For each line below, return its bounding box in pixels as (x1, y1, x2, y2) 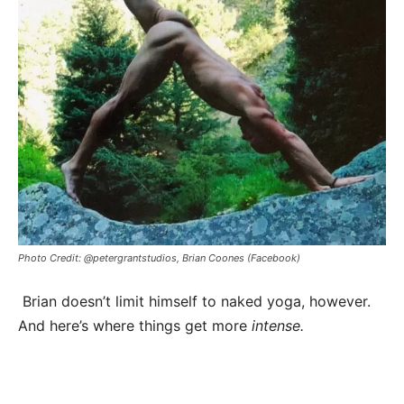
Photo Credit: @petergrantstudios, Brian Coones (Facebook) (18, 252, 300, 265)
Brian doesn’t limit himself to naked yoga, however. (18, 292, 371, 311)
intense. (252, 317, 304, 335)
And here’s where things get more (18, 317, 252, 335)
